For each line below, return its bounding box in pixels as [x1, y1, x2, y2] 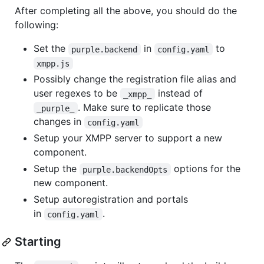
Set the [34, 42, 68, 55]
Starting [15, 235, 61, 249]
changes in [34, 115, 84, 128]
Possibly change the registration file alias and [34, 73, 236, 85]
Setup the [34, 163, 80, 175]
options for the [170, 163, 243, 175]
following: [15, 19, 58, 31]
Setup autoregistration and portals [34, 193, 188, 206]
